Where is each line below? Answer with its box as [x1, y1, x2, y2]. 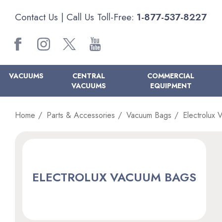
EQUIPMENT [150, 81, 192, 91]
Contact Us [15, 10, 58, 24]
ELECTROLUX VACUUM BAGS [32, 168, 196, 186]
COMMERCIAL [147, 71, 195, 81]
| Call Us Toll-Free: [58, 10, 137, 24]
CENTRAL [72, 71, 106, 81]
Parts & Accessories [47, 110, 115, 121]
